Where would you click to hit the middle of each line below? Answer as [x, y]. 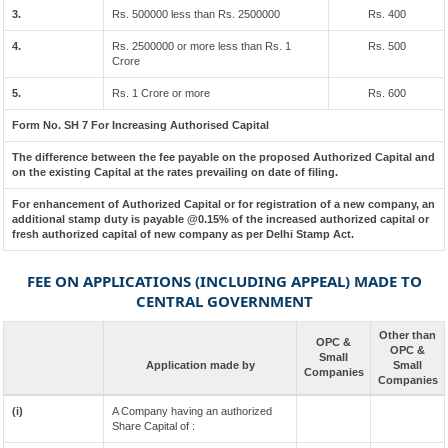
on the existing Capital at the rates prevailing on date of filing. [175, 172]
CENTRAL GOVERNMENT [224, 301]
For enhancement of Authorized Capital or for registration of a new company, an [223, 204]
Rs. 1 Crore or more [161, 93]
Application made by [200, 365]
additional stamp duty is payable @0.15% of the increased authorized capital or [220, 219]
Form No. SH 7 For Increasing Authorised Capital [140, 125]
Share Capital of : [153, 426]
